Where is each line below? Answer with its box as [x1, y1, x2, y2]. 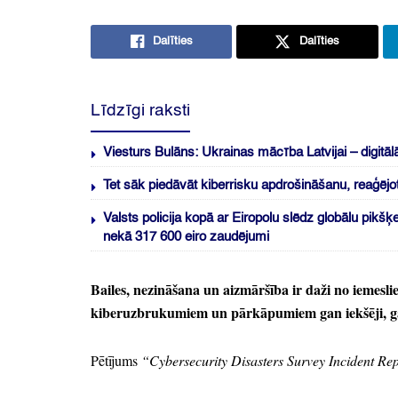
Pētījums [91, 351, 138, 370]
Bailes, [91, 279, 130, 300]
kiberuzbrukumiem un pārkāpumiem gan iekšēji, [91, 302, 386, 323]
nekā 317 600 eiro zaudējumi [103, 230, 269, 244]
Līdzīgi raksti [91, 102, 190, 120]
